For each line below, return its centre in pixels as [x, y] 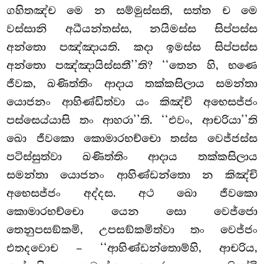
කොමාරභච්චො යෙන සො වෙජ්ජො [132, 212]
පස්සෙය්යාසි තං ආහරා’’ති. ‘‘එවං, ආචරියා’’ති [132, 121]
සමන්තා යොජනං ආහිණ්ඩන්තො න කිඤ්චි [132, 175]
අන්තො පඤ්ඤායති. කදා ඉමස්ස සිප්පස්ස [132, 47]
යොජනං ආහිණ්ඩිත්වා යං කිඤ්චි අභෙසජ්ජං [132, 102]
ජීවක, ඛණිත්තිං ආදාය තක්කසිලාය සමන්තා [132, 84]
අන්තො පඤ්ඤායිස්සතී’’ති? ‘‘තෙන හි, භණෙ [132, 66]
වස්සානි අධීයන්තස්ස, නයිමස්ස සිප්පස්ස [132, 29]
